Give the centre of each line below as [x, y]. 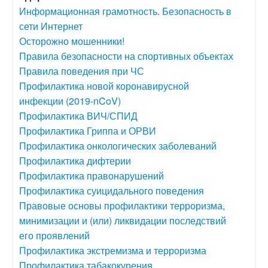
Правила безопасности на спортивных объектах [126, 56]
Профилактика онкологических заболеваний [118, 145]
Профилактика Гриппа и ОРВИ [88, 130]
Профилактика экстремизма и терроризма [113, 250]
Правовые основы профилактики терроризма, [122, 205]
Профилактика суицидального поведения [112, 190]
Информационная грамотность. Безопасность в [125, 11]
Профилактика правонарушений [92, 175]
